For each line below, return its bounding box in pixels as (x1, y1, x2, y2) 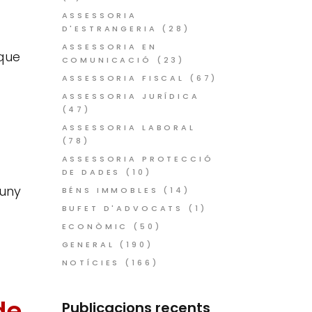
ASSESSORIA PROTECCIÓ (61, 153, 214, 164)
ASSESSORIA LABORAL (61, 122, 196, 133)
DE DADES (61, 166, 121, 178)
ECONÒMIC (61, 221, 129, 232)
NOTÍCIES (61, 257, 120, 268)
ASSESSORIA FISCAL (61, 72, 185, 84)
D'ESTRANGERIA (61, 23, 157, 34)
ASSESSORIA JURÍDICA (61, 91, 200, 102)
